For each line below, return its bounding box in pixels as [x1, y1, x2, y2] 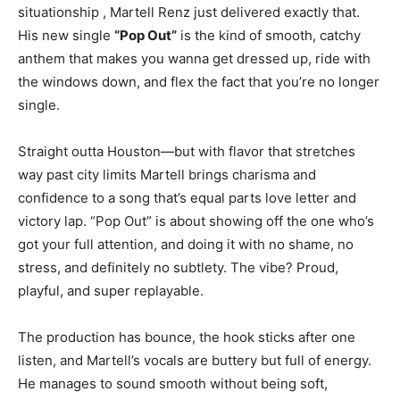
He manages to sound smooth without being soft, [18, 375, 328, 393]
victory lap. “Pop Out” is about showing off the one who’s [18, 212, 374, 230]
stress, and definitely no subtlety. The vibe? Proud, [18, 259, 338, 277]
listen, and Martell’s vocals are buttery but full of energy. [18, 352, 371, 370]
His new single [18, 27, 114, 45]
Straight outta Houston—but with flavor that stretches [18, 143, 355, 161]
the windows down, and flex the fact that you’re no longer [18, 73, 379, 91]
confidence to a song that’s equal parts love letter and [18, 189, 356, 207]
